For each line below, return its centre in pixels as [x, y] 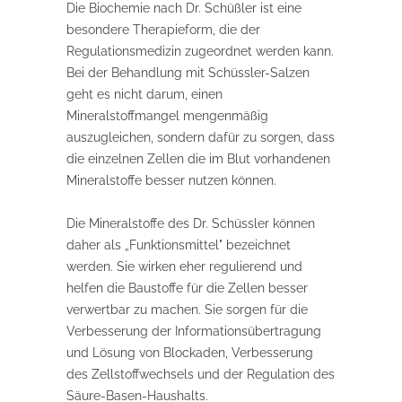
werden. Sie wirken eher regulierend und [184, 267]
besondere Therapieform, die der [163, 30]
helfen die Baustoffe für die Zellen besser [187, 288]
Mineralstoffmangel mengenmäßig [167, 116]
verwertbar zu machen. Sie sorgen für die [187, 310]
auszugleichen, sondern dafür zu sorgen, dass [201, 138]
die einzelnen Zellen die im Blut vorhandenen [198, 159]
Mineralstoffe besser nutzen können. [171, 181]
